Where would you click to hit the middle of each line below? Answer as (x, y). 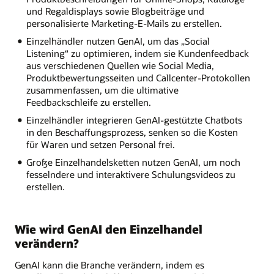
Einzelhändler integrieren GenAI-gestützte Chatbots (134, 120)
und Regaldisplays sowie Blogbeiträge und (115, 11)
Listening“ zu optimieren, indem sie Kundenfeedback (137, 54)
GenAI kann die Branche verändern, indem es (109, 265)
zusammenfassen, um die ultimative (102, 90)
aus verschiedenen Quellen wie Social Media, (120, 66)
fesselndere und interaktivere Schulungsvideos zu (131, 174)
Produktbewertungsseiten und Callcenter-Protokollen (138, 78)
